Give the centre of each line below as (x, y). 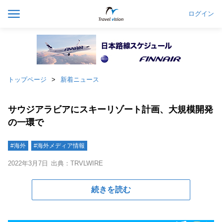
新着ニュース (80, 80)
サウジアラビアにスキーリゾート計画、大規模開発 (111, 110)
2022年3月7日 (28, 163)
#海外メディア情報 (59, 146)
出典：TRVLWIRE (77, 163)
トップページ (27, 80)
